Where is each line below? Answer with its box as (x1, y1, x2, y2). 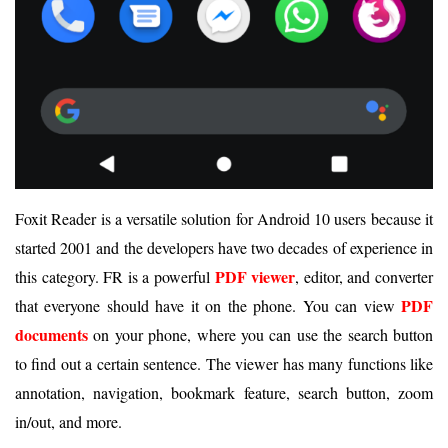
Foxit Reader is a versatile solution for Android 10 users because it (15, 208, 433, 230)
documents (15, 323, 88, 347)
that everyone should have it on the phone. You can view (15, 295, 401, 317)
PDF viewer (214, 265, 296, 289)
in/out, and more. (15, 411, 122, 433)
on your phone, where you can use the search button (88, 324, 433, 346)
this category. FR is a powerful (15, 266, 215, 288)
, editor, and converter (295, 266, 434, 288)
